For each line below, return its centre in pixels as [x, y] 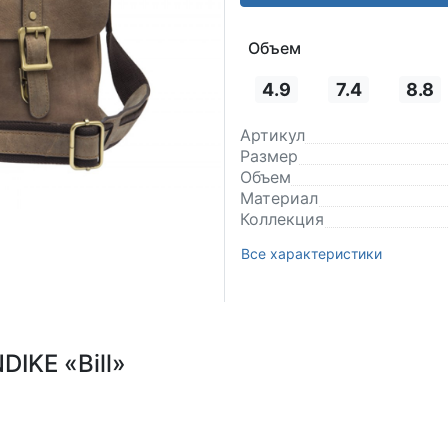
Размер [269, 156]
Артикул [272, 135]
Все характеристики [311, 254]
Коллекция [282, 219]
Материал [279, 198]
